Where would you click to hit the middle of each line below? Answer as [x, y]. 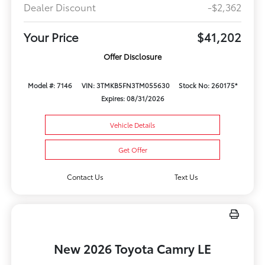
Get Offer [132, 150]
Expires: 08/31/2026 [132, 98]
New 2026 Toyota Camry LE [132, 248]
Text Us [187, 177]
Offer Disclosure [132, 56]
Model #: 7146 [50, 85]
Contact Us [85, 177]
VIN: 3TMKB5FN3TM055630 [125, 85]
